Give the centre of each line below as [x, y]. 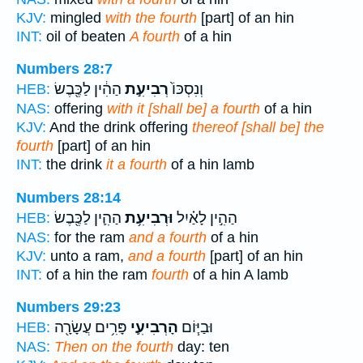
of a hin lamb [211, 165]
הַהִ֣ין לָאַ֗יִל [205, 218]
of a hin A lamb [239, 274]
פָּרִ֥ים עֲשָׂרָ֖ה [91, 328]
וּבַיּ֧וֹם [196, 328]
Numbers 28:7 [64, 69]
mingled [76, 17]
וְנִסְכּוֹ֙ [186, 90]
